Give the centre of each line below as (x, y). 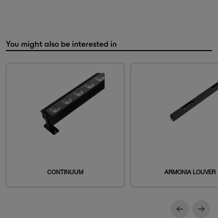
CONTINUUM (65, 172)
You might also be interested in (61, 44)
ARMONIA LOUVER (190, 172)
